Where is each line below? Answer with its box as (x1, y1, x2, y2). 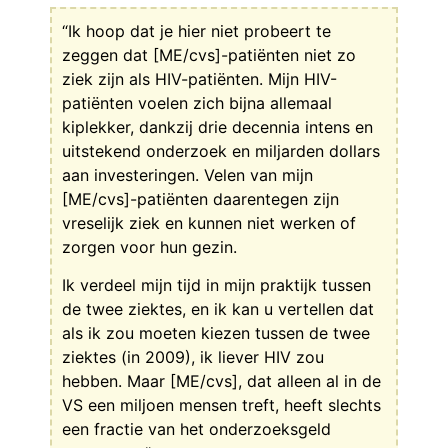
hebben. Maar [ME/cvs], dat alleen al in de (62, 371, 381, 392)
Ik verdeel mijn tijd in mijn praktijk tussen (62, 275, 371, 296)
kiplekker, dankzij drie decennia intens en (62, 116, 373, 137)
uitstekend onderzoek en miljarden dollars (62, 140, 380, 161)
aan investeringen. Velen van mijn (62, 164, 313, 185)
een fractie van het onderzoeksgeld (62, 419, 331, 440)
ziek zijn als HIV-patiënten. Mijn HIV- (62, 68, 337, 89)
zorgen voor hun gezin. (62, 236, 237, 257)
